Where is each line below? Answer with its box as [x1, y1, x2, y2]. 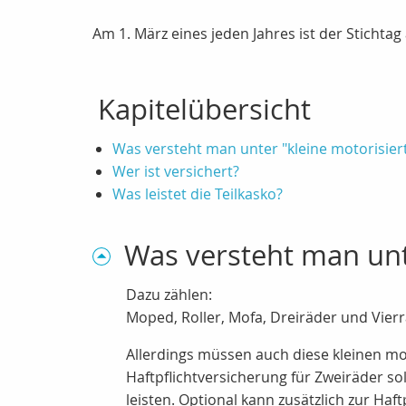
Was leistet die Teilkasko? [112, 184, 283, 204]
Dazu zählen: [126, 285, 212, 304]
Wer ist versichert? [112, 161, 239, 181]
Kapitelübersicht [98, 91, 311, 128]
